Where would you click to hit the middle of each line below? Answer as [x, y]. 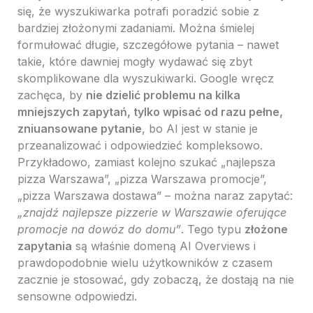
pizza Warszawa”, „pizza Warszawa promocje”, [142, 179]
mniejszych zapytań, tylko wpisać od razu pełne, [150, 112]
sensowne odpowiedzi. [77, 297]
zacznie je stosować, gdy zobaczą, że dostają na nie [155, 280]
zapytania [44, 246]
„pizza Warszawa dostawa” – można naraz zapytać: [155, 196]
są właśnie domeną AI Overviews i [163, 246]
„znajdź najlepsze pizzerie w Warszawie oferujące [152, 213]
